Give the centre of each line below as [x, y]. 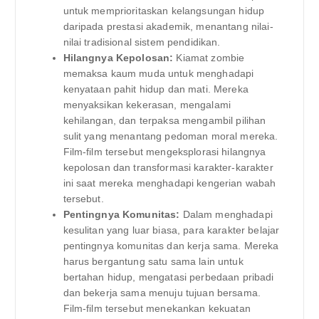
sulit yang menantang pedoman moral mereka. [171, 136]
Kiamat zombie [209, 57]
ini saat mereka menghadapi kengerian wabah [169, 183]
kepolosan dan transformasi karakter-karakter [168, 167]
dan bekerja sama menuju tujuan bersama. [162, 292]
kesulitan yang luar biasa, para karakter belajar [171, 230]
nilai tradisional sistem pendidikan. [142, 42]
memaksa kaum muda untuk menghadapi [158, 73]
